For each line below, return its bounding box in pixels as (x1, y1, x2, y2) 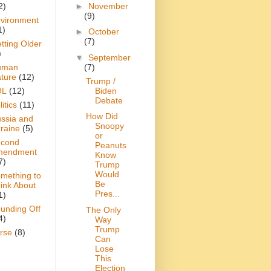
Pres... (94, 189, 120, 199)
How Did (85, 111, 118, 122)
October (88, 27, 119, 37)
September (88, 52, 131, 62)
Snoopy (94, 121, 124, 131)
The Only (85, 204, 121, 215)
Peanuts (94, 140, 126, 151)
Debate (94, 95, 123, 105)
